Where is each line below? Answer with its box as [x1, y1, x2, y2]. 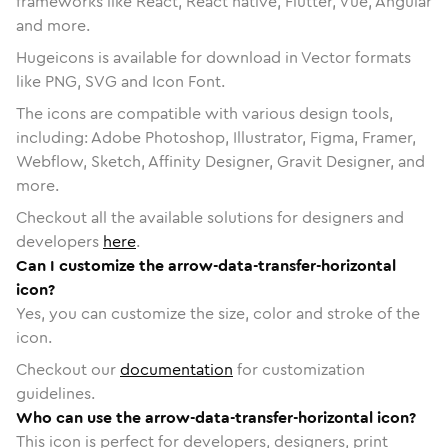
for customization [233, 357, 365, 381]
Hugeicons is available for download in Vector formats [16, 45, 411, 69]
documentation [120, 357, 233, 381]
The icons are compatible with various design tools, [16, 101, 393, 125]
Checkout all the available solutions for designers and [16, 205, 404, 229]
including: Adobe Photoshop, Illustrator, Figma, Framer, [16, 125, 416, 149]
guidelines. [16, 381, 95, 405]
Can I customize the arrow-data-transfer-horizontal [16, 253, 396, 277]
